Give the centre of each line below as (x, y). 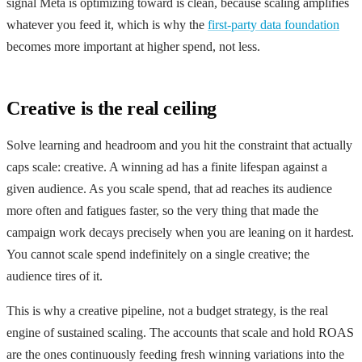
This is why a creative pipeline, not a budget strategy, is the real (167, 310)
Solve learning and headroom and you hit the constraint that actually (179, 145)
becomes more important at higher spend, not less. (133, 46)
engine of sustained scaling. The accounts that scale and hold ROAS (180, 332)
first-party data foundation (274, 24)
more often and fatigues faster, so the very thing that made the (162, 210)
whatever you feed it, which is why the (107, 24)
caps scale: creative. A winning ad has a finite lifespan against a (167, 166)
